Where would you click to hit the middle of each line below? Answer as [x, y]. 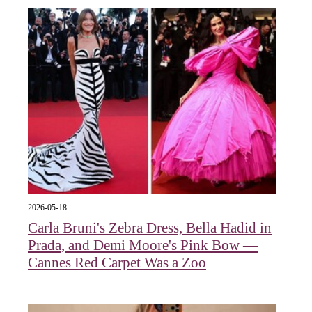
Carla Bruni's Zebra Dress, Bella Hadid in [150, 228]
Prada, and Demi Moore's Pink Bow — [143, 245]
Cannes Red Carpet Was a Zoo [117, 263]
